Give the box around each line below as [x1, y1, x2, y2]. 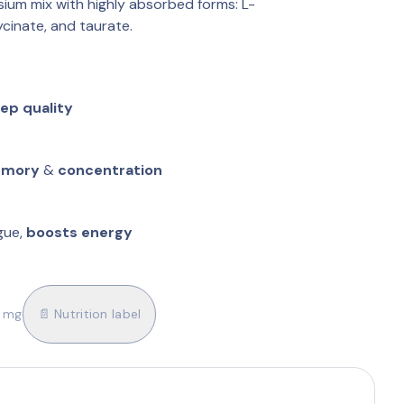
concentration [58, 160, 162, 179]
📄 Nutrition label [37, 306, 142, 323]
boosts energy [26, 222, 133, 242]
